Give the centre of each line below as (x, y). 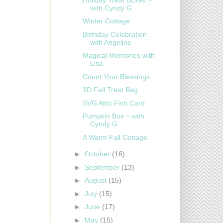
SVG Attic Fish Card (113, 103)
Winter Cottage (106, 21)
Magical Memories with (118, 56)
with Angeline (111, 42)
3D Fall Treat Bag (110, 90)
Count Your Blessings (116, 76)
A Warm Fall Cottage (115, 137)
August (96, 180)
